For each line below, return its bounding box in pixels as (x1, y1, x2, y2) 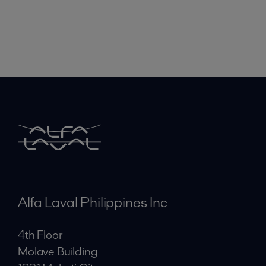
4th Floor (18, 226, 62, 243)
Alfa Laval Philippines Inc (18, 192, 167, 212)
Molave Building (18, 243, 98, 259)
